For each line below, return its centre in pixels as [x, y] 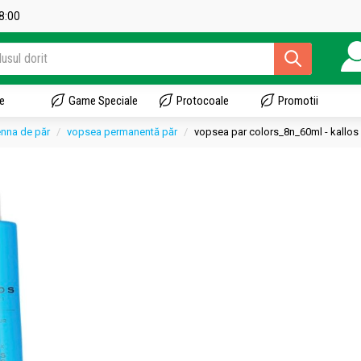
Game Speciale [103, 101]
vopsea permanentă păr [122, 132]
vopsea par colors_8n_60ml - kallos [276, 132]
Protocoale [203, 101]
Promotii [298, 101]
